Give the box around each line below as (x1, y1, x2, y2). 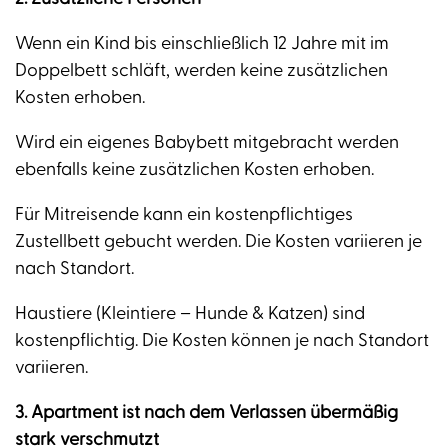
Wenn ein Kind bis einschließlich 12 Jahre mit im (15, 32, 389, 56)
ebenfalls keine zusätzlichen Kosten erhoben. (15, 158, 374, 182)
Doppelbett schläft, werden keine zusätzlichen (15, 59, 388, 83)
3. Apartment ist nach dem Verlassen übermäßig (15, 401, 398, 425)
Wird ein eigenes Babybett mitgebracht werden (15, 131, 399, 155)
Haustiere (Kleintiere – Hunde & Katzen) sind (15, 302, 365, 326)
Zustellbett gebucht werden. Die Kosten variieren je (15, 230, 422, 254)
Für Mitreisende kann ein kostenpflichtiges (15, 203, 353, 227)
